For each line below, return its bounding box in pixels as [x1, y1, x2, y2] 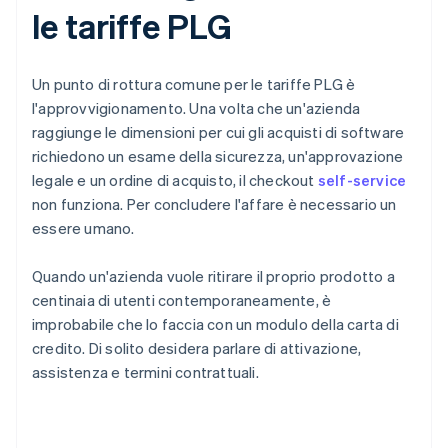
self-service [317, 170, 407, 191]
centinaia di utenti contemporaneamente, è [32, 290, 332, 311]
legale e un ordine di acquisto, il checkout [32, 170, 318, 191]
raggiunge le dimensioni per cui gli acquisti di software [32, 122, 405, 143]
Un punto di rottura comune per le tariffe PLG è [32, 74, 356, 95]
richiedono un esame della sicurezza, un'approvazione [32, 146, 404, 167]
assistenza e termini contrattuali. [32, 362, 259, 383]
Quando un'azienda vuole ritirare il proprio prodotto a [32, 266, 395, 287]
